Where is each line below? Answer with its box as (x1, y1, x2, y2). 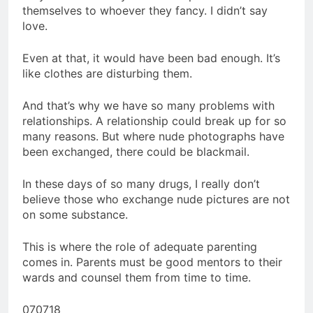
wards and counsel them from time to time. (22, 270, 251, 285)
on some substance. (22, 208, 128, 222)
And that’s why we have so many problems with (22, 99, 275, 113)
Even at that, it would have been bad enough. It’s (22, 51, 280, 66)
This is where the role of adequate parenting (22, 240, 257, 254)
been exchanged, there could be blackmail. (22, 145, 249, 159)
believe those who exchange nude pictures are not (22, 192, 290, 207)
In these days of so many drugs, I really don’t (22, 177, 260, 191)
